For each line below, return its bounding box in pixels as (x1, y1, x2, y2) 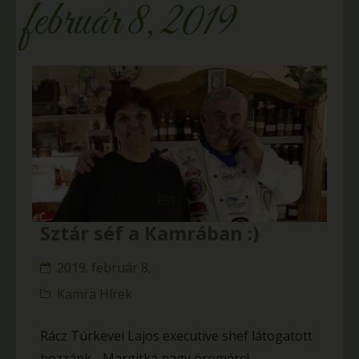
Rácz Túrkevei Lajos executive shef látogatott (40, 327, 313, 345)
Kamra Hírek (57, 285, 132, 304)
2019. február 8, (57, 259, 151, 277)
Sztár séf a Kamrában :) (40, 220, 260, 247)
